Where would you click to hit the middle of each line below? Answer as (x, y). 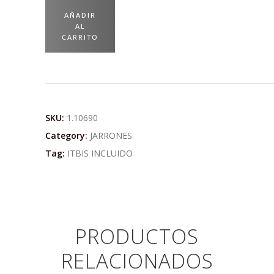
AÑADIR (80, 15)
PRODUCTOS (137, 237)
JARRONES (111, 136)
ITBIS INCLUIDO (100, 154)
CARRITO (80, 37)
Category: (68, 136)
